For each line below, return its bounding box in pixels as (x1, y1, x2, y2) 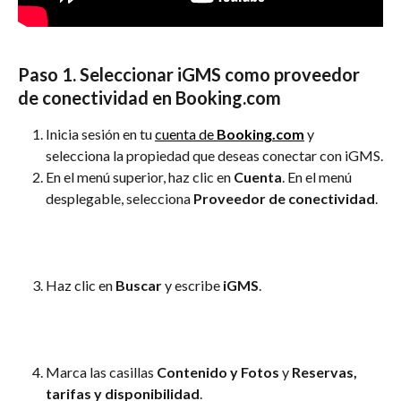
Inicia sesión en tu (46, 124, 155, 142)
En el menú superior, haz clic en (46, 167, 234, 185)
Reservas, (292, 363, 360, 381)
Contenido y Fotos (157, 363, 279, 381)
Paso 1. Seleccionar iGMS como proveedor (18, 63, 363, 85)
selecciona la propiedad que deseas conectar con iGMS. (46, 146, 383, 164)
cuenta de (155, 124, 217, 142)
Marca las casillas (46, 363, 157, 381)
